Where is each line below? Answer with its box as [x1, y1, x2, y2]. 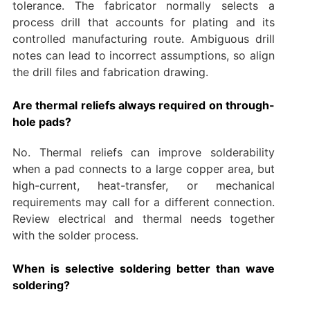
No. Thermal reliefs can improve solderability [12, 145, 275, 159]
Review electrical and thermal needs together [12, 211, 275, 226]
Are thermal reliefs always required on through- [12, 98, 275, 112]
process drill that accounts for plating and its [12, 15, 275, 29]
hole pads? [12, 114, 71, 129]
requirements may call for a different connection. [12, 194, 275, 209]
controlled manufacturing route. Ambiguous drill [12, 31, 275, 46]
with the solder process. [12, 228, 138, 242]
